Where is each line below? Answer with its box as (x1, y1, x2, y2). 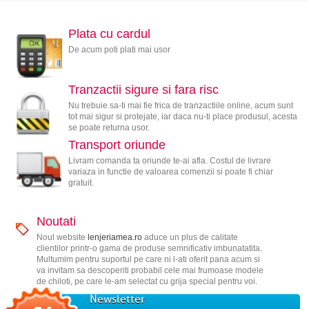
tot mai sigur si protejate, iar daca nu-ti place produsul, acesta (68, 111, 297, 121)
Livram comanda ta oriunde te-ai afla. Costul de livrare (68, 156, 271, 166)
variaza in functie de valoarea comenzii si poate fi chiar (68, 167, 273, 177)
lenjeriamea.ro (87, 232, 142, 243)
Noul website (36, 232, 88, 243)
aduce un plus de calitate (141, 232, 238, 243)
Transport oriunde (68, 138, 166, 152)
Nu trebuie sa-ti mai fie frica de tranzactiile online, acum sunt (68, 100, 293, 110)
